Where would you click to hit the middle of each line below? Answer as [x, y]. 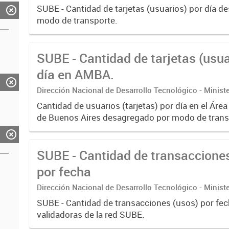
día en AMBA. [76, 74]
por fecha [64, 171]
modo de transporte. [77, 20]
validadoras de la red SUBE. [91, 214]
